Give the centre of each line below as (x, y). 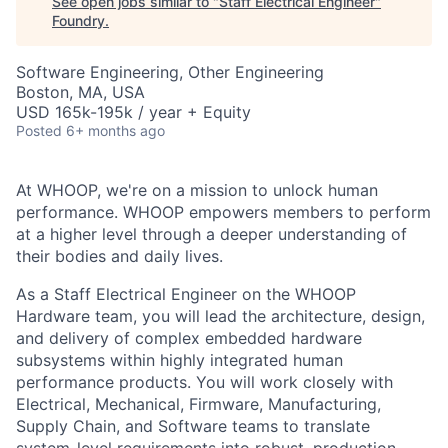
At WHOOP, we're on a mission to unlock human (197, 190)
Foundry (78, 20)
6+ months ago (115, 130)
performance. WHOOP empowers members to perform (223, 212)
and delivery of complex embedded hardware (189, 338)
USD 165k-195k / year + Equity (133, 112)
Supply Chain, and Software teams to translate (193, 426)
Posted (39, 130)
